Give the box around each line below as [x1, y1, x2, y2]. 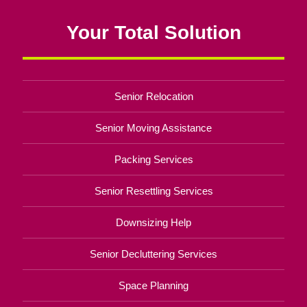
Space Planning [119, 280, 188, 291]
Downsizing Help [116, 217, 191, 228]
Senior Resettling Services [94, 185, 213, 197]
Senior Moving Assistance [95, 122, 212, 134]
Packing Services [114, 153, 193, 165]
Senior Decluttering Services [90, 248, 217, 260]
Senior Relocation [114, 90, 193, 102]
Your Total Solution [66, 21, 241, 43]
